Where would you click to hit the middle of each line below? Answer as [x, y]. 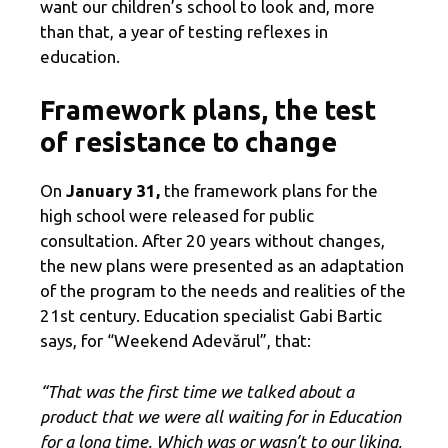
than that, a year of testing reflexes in [184, 31]
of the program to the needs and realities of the [223, 291]
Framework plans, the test [208, 110]
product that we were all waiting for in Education [220, 416]
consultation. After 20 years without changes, [212, 241]
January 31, [113, 191]
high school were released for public [177, 216]
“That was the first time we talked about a [197, 391]
